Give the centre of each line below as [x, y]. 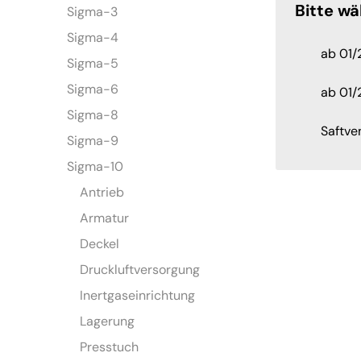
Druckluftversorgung [140, 270]
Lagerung [108, 322]
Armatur [105, 218]
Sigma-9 [93, 141]
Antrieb [102, 193]
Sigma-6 [93, 89]
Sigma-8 [93, 115]
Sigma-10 [95, 167]
